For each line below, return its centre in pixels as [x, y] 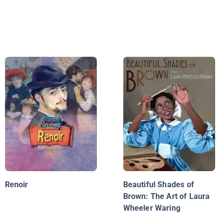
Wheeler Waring [152, 208]
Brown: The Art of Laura [166, 197]
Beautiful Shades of [158, 185]
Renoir [16, 185]
